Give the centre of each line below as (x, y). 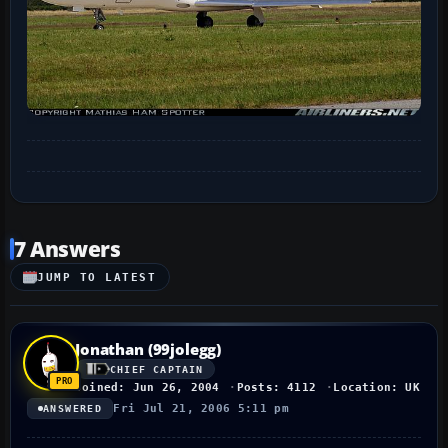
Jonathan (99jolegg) (148, 349)
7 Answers (67, 249)
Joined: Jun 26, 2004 (147, 388)
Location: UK (376, 388)
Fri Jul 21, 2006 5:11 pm (201, 409)
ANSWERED (73, 409)
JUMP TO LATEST (97, 277)
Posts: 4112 (276, 388)
